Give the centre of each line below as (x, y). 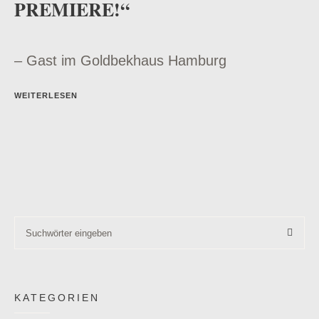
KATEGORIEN (57, 298)
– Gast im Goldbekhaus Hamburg (120, 61)
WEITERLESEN (46, 96)
